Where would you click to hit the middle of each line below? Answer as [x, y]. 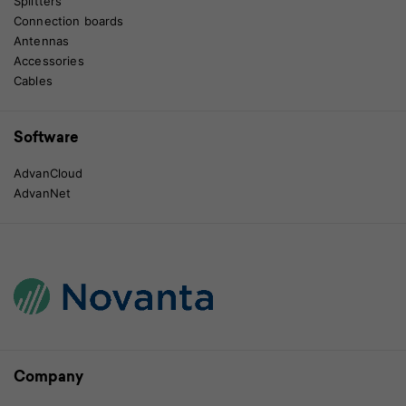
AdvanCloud [48, 174]
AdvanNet [43, 193]
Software [46, 139]
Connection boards [69, 21]
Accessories [49, 61]
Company [48, 378]
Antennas [42, 41]
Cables [33, 81]
